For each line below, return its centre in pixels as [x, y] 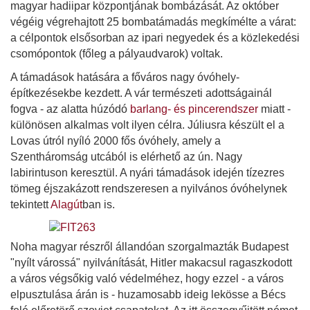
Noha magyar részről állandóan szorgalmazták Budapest [149, 246]
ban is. [99, 204]
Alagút [66, 204]
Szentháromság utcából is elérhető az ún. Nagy [126, 156]
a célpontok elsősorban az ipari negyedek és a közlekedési [155, 37]
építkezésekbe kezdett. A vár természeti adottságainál [141, 93]
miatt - [274, 109]
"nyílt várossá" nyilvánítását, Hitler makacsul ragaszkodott [151, 262]
